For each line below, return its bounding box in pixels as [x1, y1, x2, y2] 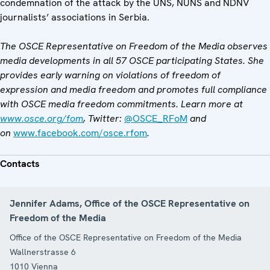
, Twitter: [83, 111, 122, 125]
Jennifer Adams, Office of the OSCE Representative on [10, 196, 250, 210]
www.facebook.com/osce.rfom [13, 126, 147, 139]
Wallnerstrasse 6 [10, 246, 76, 257]
